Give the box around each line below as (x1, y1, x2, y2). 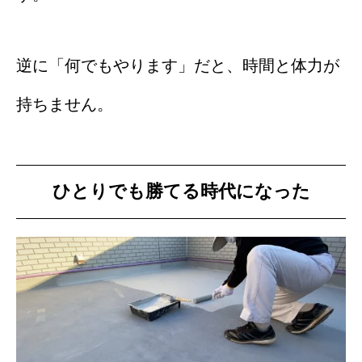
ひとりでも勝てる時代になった (52, 181, 310, 202)
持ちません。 (16, 95, 113, 114)
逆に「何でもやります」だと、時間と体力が (16, 57, 339, 75)
